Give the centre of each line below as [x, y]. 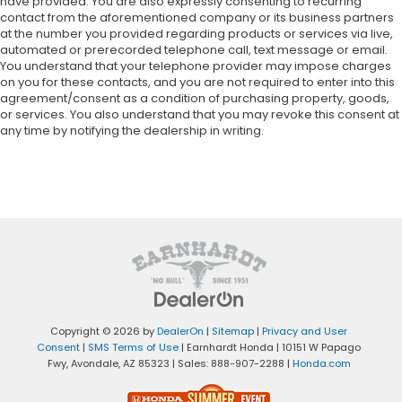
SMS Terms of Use [133, 347]
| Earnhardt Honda [226, 347]
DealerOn [180, 331]
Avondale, [94, 363]
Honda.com [321, 363]
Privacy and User [305, 331]
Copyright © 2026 [96, 331]
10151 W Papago [320, 347]
